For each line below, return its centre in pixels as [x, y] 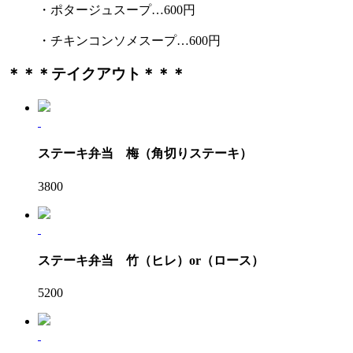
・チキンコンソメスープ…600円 [129, 40]
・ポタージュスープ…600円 [117, 9]
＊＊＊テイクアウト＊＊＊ [96, 74]
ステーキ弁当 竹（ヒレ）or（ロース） [151, 260]
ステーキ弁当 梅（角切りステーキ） [145, 154]
